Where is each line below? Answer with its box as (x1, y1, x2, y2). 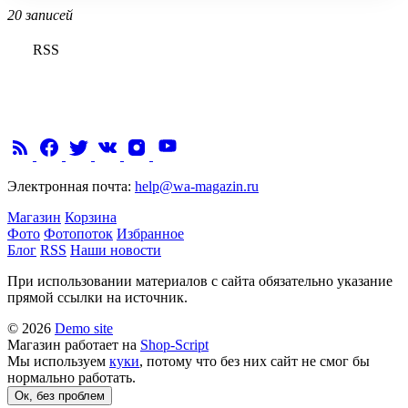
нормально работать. (7, 370, 136, 386)
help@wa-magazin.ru (135, 178, 259, 195)
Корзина (65, 209, 117, 226)
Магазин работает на (7, 337, 140, 353)
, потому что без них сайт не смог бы (139, 353, 370, 370)
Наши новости (70, 242, 161, 259)
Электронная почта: (7, 178, 135, 195)
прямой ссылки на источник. (7, 290, 188, 306)
